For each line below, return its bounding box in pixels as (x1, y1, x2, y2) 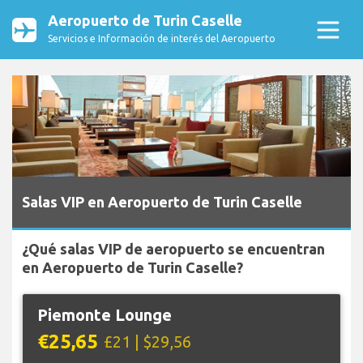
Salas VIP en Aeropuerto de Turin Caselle (22, 194, 302, 211)
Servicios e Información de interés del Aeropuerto (48, 33, 275, 44)
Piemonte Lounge (36, 305, 172, 324)
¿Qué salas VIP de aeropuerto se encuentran (22, 241, 325, 258)
